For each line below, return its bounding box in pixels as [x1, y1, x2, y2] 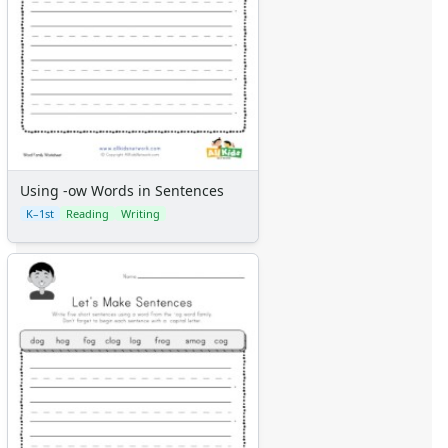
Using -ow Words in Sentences [20, 180, 224, 200]
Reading [66, 205, 109, 221]
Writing [121, 205, 160, 221]
